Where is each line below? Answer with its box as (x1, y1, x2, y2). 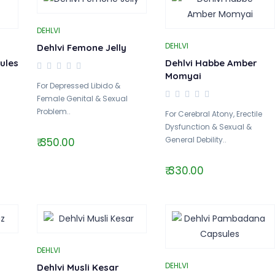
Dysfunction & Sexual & (165, 122, 252, 132)
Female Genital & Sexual (36, 93, 128, 104)
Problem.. (36, 106, 71, 117)
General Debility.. (165, 134, 227, 145)
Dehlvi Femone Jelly (36, 42, 126, 53)
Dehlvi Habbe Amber (165, 57, 257, 69)
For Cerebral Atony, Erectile (165, 109, 262, 119)
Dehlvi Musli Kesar (36, 261, 119, 273)
